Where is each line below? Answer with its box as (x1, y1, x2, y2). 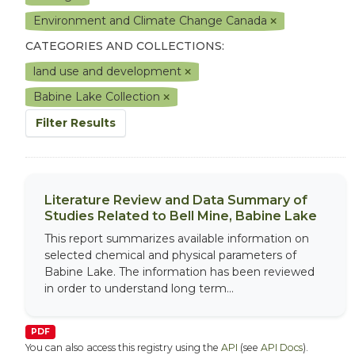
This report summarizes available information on (44, 231, 309, 246)
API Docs (261, 342, 303, 353)
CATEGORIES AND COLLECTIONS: (25, 39, 224, 53)
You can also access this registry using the (25, 342, 221, 353)
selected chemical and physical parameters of (44, 248, 296, 262)
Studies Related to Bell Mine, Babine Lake (44, 208, 317, 223)
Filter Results (36, 116, 116, 130)
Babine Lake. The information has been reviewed (44, 265, 315, 279)
